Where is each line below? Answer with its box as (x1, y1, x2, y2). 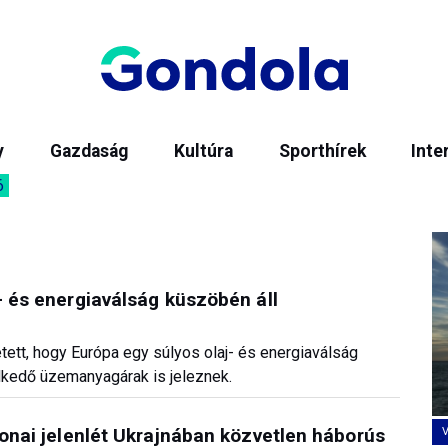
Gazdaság (50, 141, 129, 161)
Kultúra (173, 141, 233, 161)
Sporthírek (278, 141, 366, 161)
